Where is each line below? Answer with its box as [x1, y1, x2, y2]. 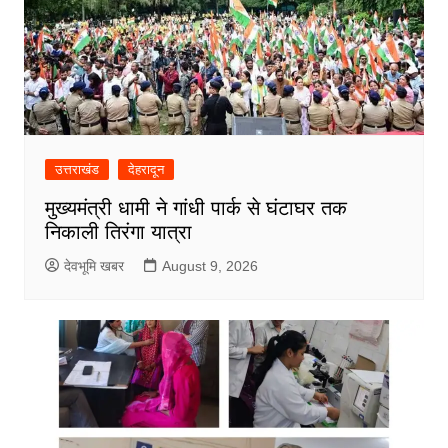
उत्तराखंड [54, 161, 99, 177]
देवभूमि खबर [63, 257, 124, 274]
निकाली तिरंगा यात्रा [44, 220, 192, 243]
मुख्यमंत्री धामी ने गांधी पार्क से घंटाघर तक [44, 196, 347, 219]
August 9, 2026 [161, 257, 258, 274]
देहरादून [127, 161, 164, 177]
